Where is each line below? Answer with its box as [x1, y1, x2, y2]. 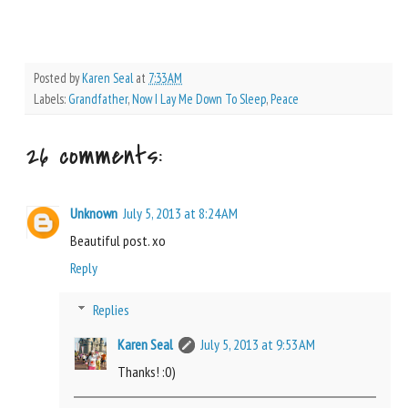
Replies [92, 300, 129, 319]
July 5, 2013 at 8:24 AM [123, 203, 238, 222]
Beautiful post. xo [70, 230, 166, 250]
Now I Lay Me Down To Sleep [132, 89, 266, 107]
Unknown [70, 203, 117, 222]
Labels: [34, 89, 68, 107]
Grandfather [68, 89, 127, 107]
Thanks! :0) [117, 362, 176, 381]
